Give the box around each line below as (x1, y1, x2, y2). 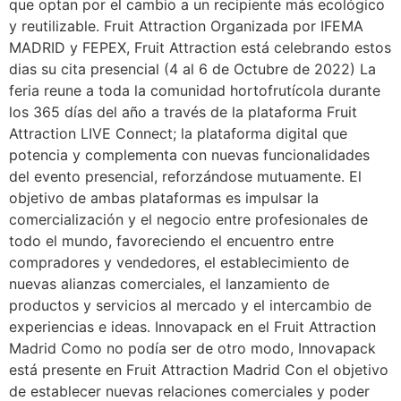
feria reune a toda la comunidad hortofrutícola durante (9, 81, 380, 99)
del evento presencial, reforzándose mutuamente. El (9, 166, 362, 185)
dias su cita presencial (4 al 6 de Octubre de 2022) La (9, 59, 376, 78)
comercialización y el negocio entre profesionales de (9, 209, 368, 228)
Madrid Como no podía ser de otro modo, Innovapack (9, 338, 376, 357)
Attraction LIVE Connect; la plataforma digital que (9, 124, 347, 142)
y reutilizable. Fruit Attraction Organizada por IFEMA (9, 16, 363, 35)
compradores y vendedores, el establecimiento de (9, 252, 349, 271)
